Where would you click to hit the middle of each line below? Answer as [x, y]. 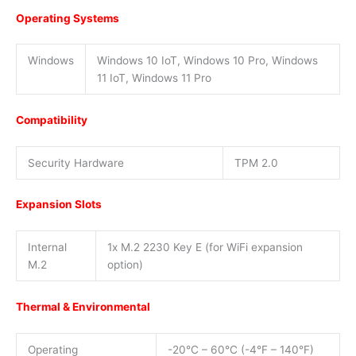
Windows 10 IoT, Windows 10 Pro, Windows [207, 61]
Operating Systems [68, 18]
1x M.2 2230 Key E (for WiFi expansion [205, 248]
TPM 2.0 [256, 163]
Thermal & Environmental [83, 306]
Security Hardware [75, 163]
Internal [47, 248]
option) [125, 265]
